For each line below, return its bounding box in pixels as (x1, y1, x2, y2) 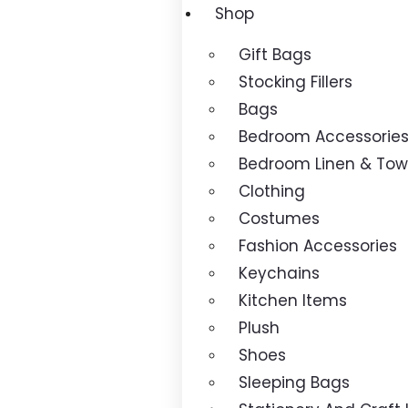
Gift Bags (239, 44, 311, 66)
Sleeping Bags (239, 372, 350, 393)
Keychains (239, 262, 320, 284)
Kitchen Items (239, 290, 347, 311)
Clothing (239, 180, 305, 202)
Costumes (239, 208, 320, 229)
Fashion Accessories (239, 235, 397, 257)
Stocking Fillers (239, 71, 352, 93)
